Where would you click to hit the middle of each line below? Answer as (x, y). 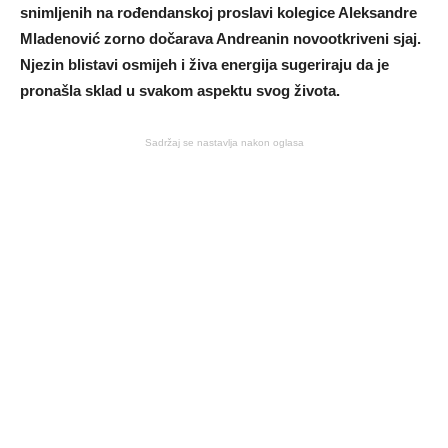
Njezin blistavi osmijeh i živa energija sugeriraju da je (204, 65)
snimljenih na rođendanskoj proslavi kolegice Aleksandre (218, 13)
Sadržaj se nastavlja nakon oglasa (224, 143)
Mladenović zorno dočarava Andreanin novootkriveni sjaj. (220, 39)
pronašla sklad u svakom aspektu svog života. (180, 91)
